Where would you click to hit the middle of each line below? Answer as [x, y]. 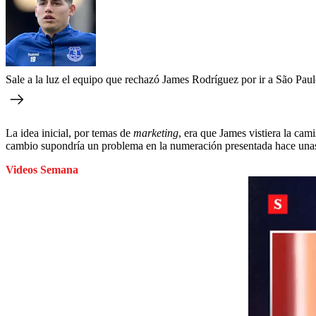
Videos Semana [42, 170]
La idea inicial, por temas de [69, 133]
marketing [156, 133]
